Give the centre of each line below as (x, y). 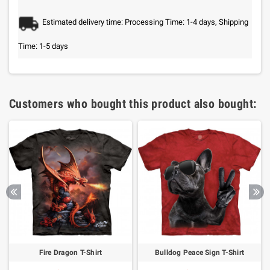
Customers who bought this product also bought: (133, 104)
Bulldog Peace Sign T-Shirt (199, 253)
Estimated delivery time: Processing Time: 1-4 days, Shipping (145, 22)
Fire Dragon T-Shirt (71, 253)
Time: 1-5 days (43, 46)
